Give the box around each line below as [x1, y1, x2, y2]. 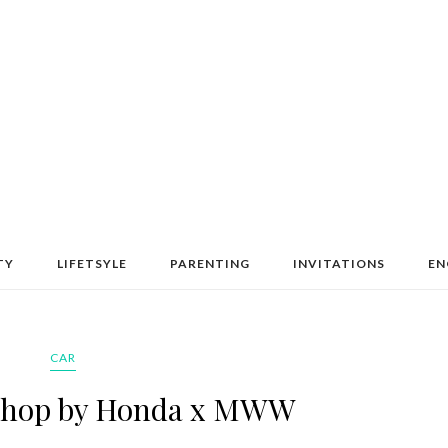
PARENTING [169, 256, 250, 271]
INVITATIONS [292, 256, 385, 271]
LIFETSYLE [56, 256, 127, 271]
